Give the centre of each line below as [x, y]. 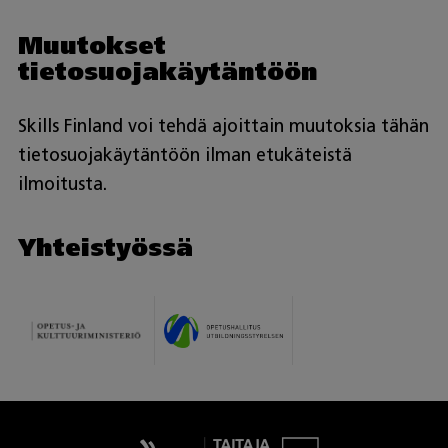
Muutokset [91, 46]
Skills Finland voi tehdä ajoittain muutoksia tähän [223, 126]
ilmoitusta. [62, 184]
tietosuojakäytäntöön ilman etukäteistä [184, 155]
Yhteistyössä [105, 247]
